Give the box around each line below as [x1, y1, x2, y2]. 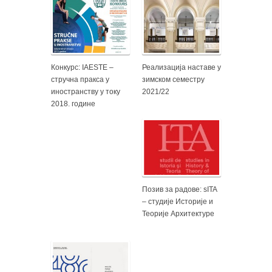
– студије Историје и [142, 197, 213, 206]
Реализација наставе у [142, 63, 221, 72]
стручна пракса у [51, 75, 109, 84]
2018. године [51, 100, 95, 109]
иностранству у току [51, 87, 120, 97]
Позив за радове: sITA [142, 185, 217, 194]
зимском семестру [142, 75, 205, 84]
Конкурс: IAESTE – [51, 63, 114, 72]
